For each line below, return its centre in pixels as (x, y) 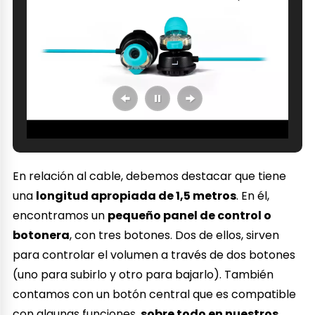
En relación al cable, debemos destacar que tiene (150, 176)
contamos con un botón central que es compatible (155, 295)
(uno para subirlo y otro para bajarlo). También (143, 275)
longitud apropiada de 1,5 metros (136, 196)
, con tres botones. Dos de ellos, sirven (175, 236)
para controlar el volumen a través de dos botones (154, 255)
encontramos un (60, 216)
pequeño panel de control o (190, 216)
